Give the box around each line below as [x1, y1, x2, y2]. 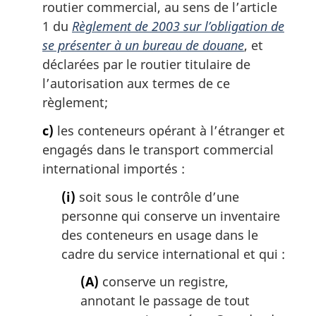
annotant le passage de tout [80, 292, 250, 310]
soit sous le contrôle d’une [75, 188, 239, 205]
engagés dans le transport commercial [42, 140, 274, 158]
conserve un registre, [99, 273, 229, 291]
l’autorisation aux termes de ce [42, 75, 230, 92]
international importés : [42, 159, 185, 177]
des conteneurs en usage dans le [61, 226, 258, 243]
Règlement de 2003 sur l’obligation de [72, 18, 284, 35]
